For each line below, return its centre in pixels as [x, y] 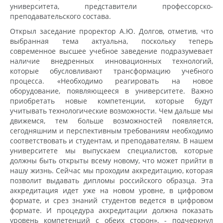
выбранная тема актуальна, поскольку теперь [111, 41]
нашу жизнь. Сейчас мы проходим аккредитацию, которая [111, 170]
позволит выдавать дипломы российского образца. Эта [111, 180]
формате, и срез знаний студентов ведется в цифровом [111, 200]
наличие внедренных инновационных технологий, [111, 61]
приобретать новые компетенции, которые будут [111, 101]
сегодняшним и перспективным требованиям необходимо [111, 130]
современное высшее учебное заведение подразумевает [111, 51]
